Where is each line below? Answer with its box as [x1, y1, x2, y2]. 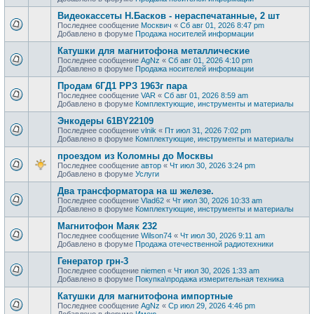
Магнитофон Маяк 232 [57, 220, 157, 231]
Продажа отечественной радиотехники [135, 239, 273, 248]
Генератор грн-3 [57, 255, 128, 266]
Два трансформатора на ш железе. [57, 185, 214, 196]
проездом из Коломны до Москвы [57, 150, 213, 161]
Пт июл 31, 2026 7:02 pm [165, 125, 251, 135]
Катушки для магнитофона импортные [57, 290, 233, 301]
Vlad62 [141, 196, 164, 205]
